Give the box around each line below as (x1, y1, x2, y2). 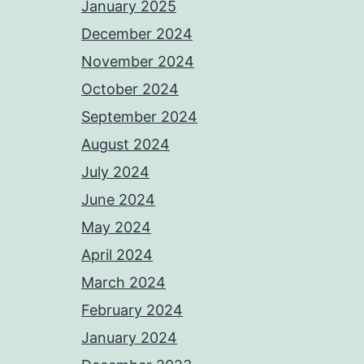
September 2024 (81, 108, 197, 126)
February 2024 (81, 301, 183, 319)
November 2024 (81, 53, 194, 71)
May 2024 (81, 219, 151, 236)
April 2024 (81, 246, 153, 264)
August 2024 (81, 136, 170, 154)
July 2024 (81, 163, 149, 181)
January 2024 (81, 329, 177, 347)
